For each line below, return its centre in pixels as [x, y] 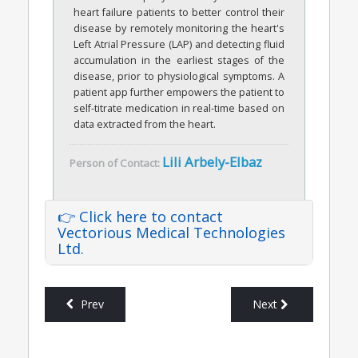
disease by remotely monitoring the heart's [179, 28]
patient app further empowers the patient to [179, 92]
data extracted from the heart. [145, 124]
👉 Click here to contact [140, 216]
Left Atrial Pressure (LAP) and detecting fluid [179, 44]
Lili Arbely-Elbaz [212, 161]
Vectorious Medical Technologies [171, 232]
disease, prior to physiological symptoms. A [179, 76]
